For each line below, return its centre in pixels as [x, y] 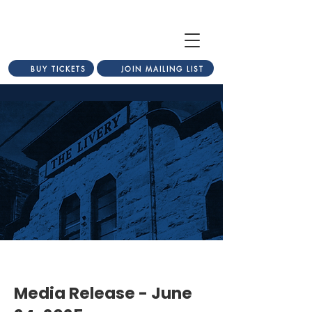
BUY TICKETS [58, 68]
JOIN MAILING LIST [162, 68]
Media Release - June [103, 293]
